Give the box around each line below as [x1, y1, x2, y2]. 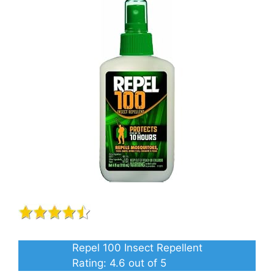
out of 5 [125, 256, 166, 269]
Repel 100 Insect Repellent [72, 241, 202, 254]
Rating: [72, 256, 109, 269]
